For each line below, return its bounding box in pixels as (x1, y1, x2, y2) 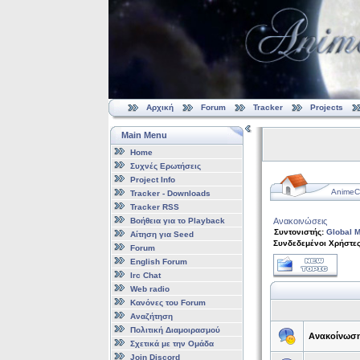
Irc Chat (129, 270, 161, 280)
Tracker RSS (129, 202, 179, 211)
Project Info (129, 174, 175, 184)
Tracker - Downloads (129, 188, 211, 198)
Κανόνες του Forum (129, 297, 206, 307)
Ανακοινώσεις (272, 216, 327, 226)
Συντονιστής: (273, 227, 326, 236)
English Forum (129, 256, 187, 266)
